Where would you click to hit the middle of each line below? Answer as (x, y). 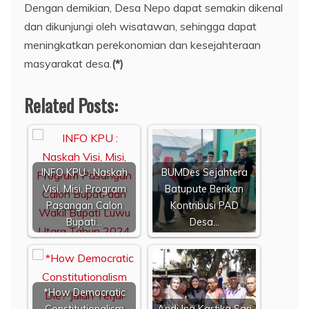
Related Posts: (71, 105)
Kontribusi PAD (204, 205)
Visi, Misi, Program (84, 189)
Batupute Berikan (204, 189)
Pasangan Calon (84, 205)
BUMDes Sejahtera (204, 172)
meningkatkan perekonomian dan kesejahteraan (142, 44)
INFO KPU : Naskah (84, 172)
